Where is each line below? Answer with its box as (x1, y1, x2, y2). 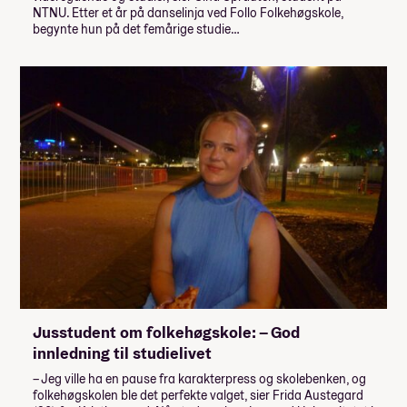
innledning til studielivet (33, 342, 212, 364)
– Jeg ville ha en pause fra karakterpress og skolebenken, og (33, 371, 366, 388)
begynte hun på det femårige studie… (33, 21, 240, 38)
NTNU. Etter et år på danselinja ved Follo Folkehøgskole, (33, 5, 343, 22)
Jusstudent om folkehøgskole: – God (33, 322, 300, 343)
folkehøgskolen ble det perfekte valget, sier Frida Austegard (33, 387, 363, 404)
